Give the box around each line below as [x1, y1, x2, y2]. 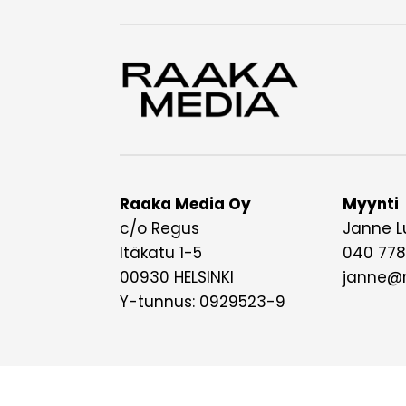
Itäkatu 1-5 [120, 242, 202, 265]
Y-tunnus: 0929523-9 [120, 291, 285, 314]
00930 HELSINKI [120, 266, 234, 289]
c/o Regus [120, 217, 199, 240]
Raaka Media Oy [120, 193, 251, 216]
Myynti [343, 193, 399, 216]
